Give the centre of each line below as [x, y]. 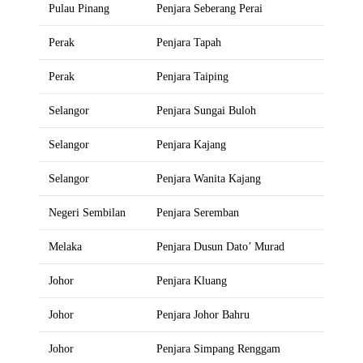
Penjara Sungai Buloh [206, 111]
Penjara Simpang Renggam [218, 349]
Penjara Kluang [192, 281]
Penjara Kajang [191, 145]
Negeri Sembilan [87, 213]
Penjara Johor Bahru [203, 315]
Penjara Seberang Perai [209, 9]
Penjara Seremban [198, 213]
